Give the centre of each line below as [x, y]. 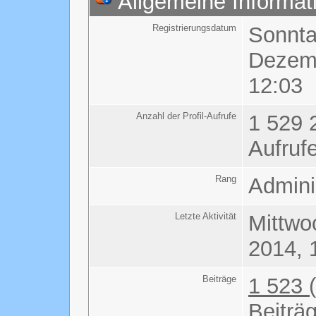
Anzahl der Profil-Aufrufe [186, 116]
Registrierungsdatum [194, 28]
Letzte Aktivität [206, 216]
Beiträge [219, 279]
